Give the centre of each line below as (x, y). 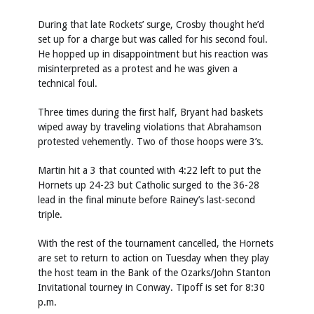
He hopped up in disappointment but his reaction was (153, 54)
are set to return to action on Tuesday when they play (153, 258)
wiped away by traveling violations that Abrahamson (150, 127)
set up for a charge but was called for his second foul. (153, 40)
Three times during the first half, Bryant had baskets (150, 112)
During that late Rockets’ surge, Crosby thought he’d (151, 25)
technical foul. (68, 84)
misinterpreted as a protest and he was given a (138, 69)
